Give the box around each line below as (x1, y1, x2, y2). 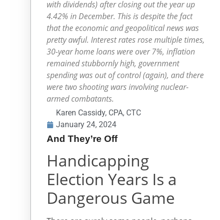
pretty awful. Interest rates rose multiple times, (47, 34, 205, 45)
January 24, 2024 (56, 120, 116, 129)
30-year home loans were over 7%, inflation (47, 46, 195, 57)
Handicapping (47, 150, 149, 171)
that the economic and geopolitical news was (47, 23, 199, 33)
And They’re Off (47, 134, 117, 144)
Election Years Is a (47, 168, 177, 190)
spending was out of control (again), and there (47, 70, 204, 81)
